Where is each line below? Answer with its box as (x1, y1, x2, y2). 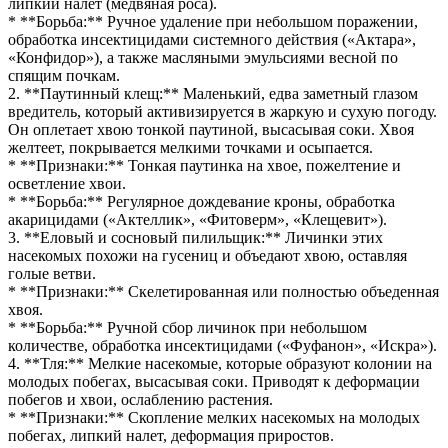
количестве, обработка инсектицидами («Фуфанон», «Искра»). (8, 336, 437, 354)
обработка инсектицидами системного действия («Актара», (8, 30, 416, 48)
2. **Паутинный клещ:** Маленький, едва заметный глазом (8, 84, 418, 102)
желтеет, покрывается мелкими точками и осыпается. (8, 138, 373, 156)
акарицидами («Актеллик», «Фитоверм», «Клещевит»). (8, 210, 387, 228)
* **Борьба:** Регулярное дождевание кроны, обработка (8, 192, 395, 210)
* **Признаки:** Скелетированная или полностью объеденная (8, 282, 439, 300)
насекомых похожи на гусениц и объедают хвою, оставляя (8, 246, 407, 264)
